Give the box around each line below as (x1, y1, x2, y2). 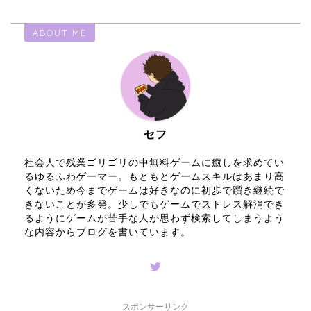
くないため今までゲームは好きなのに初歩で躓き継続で (24, 185, 285, 196)
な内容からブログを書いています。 (24, 226, 191, 237)
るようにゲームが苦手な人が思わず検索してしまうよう (24, 212, 285, 224)
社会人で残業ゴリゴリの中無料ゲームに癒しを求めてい (24, 157, 285, 168)
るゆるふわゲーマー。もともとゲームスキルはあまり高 (24, 171, 285, 182)
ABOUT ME (33, 26, 87, 38)
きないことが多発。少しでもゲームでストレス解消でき (24, 199, 285, 210)
